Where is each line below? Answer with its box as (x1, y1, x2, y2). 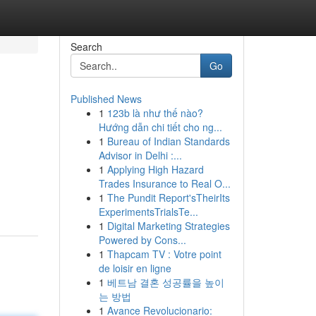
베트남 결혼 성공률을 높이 (107, 275, 224, 289)
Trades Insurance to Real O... (98, 176, 231, 190)
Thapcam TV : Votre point (107, 247, 221, 261)
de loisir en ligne (98, 261, 171, 275)
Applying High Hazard (107, 162, 204, 176)
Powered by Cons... (98, 233, 186, 247)
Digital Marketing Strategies (107, 219, 230, 233)
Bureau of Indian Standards (107, 134, 230, 148)
